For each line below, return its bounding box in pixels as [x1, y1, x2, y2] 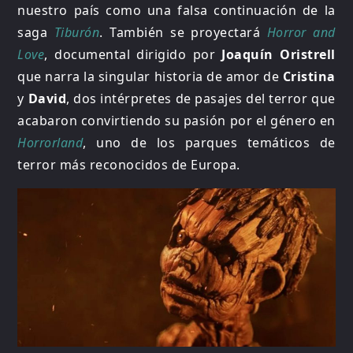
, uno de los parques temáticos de [83, 133, 336, 151]
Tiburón [54, 23, 100, 41]
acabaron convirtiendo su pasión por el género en [17, 111, 336, 129]
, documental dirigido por [44, 45, 222, 63]
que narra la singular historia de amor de [17, 67, 283, 85]
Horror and [266, 23, 336, 41]
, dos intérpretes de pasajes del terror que [66, 89, 336, 107]
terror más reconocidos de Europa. [17, 155, 240, 173]
